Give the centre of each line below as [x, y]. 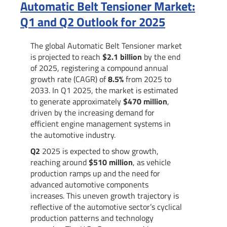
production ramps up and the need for [95, 173]
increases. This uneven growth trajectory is [105, 195]
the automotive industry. [73, 135]
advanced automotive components [89, 184]
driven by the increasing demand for [92, 112]
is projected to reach [66, 56]
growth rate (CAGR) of [69, 79]
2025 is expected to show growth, [99, 151]
